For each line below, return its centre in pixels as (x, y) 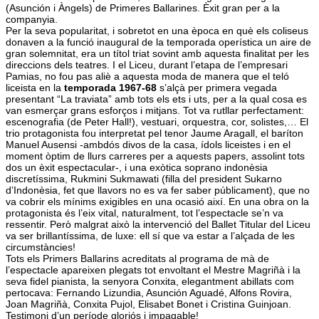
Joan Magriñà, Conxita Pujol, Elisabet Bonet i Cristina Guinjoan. (148, 304)
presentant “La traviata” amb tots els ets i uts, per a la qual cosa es (156, 99)
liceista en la (35, 87)
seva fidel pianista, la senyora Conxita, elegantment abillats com (150, 281)
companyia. (32, 19)
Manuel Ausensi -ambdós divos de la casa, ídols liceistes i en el (148, 144)
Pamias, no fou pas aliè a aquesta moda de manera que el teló (147, 76)
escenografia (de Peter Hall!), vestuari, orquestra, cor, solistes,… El (157, 121)
